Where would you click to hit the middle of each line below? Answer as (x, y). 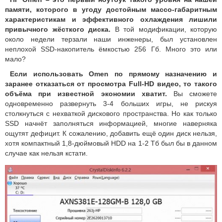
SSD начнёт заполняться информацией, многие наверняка (111, 123)
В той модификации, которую (164, 29)
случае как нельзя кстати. (46, 153)
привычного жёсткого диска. (58, 29)
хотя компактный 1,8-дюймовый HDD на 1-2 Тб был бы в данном (111, 143)
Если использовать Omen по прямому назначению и (113, 74)
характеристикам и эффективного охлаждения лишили (111, 19)
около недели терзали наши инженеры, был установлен (111, 39)
